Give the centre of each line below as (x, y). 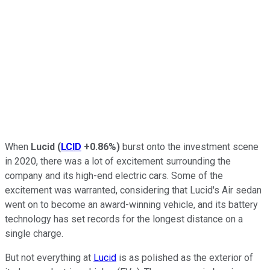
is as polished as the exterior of (185, 257)
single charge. (34, 233)
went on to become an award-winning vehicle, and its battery (131, 204)
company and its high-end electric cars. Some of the (114, 175)
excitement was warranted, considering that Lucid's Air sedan (133, 190)
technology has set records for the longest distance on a (124, 219)
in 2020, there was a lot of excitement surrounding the (118, 161)
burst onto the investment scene (189, 146)
